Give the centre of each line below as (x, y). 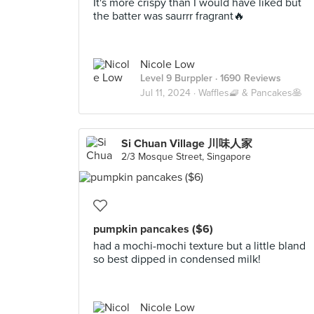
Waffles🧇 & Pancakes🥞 (250, 93)
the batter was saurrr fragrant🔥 (169, 16)
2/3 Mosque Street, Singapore (186, 157)
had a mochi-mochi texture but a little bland (199, 246)
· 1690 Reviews (247, 78)
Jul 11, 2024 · (169, 93)
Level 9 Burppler (176, 78)
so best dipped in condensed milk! (177, 259)
